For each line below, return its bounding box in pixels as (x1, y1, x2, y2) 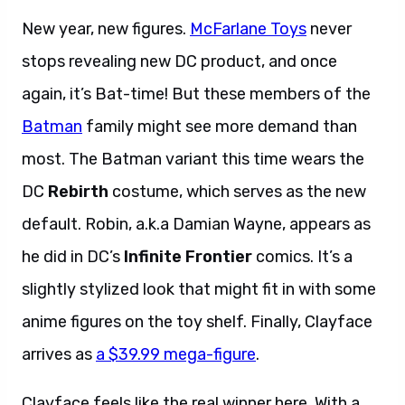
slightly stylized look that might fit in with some (22, 279, 376, 299)
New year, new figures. (22, 19, 190, 39)
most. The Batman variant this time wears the (22, 149, 364, 169)
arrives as (22, 344, 96, 364)
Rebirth (48, 182, 108, 202)
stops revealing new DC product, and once (22, 52, 337, 71)
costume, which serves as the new (108, 182, 366, 202)
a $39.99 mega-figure (96, 344, 256, 364)
